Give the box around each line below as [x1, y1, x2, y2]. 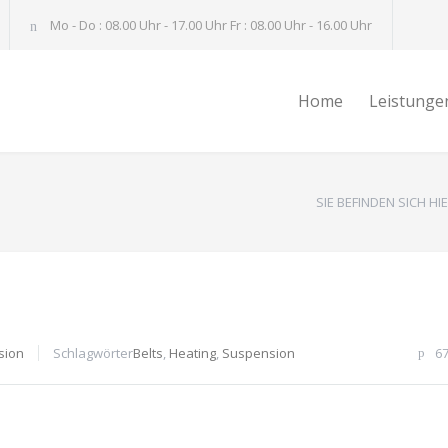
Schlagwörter [53, 344, 133, 362]
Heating [169, 344, 216, 362]
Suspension [222, 344, 295, 362]
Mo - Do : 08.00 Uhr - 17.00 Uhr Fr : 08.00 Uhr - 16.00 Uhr [47, 16, 372, 34]
